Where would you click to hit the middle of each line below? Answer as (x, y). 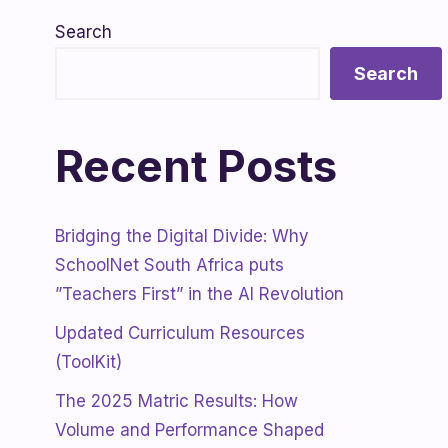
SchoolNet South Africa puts (169, 265)
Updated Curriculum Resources (180, 333)
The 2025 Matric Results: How (176, 401)
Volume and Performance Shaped (189, 430)
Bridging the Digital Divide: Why (182, 236)
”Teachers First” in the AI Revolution (199, 294)
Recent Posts (196, 166)
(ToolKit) (88, 362)
